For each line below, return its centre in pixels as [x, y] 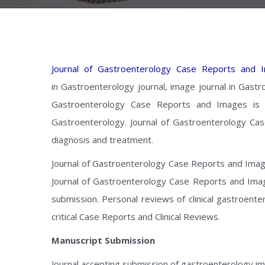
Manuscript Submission [103, 240]
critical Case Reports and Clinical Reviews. [136, 216]
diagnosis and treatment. [102, 140]
